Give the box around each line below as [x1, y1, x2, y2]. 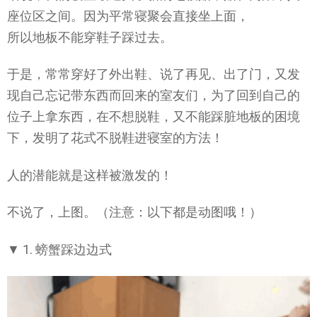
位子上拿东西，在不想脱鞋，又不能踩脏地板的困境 [7, 109, 300, 125]
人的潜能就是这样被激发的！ [7, 167, 173, 183]
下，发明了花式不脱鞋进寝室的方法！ [7, 130, 224, 146]
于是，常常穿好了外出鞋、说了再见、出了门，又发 [7, 67, 300, 82]
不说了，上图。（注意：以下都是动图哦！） [7, 204, 262, 220]
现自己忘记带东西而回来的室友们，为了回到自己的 [7, 88, 300, 103]
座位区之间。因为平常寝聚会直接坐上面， [7, 8, 249, 23]
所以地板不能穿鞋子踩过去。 [7, 29, 173, 45]
